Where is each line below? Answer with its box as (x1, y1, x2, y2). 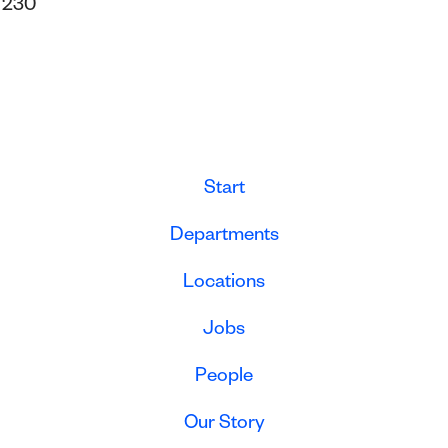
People (195, 368, 253, 389)
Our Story (183, 415, 265, 436)
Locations (183, 274, 265, 295)
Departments (169, 227, 279, 248)
